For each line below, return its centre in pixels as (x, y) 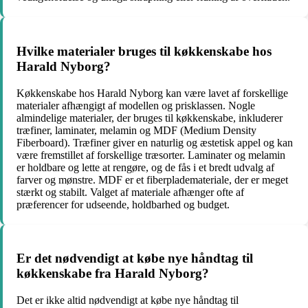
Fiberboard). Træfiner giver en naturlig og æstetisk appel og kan (155, 142)
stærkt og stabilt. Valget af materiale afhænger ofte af (130, 192)
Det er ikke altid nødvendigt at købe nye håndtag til (128, 300)
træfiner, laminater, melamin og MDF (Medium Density (136, 130)
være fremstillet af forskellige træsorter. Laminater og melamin (151, 155)
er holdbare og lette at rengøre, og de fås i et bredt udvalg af (145, 167)
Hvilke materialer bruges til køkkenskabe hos (144, 51)
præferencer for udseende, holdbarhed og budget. (123, 204)
